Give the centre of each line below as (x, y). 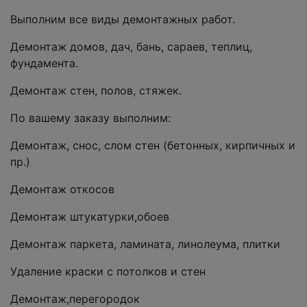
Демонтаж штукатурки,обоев (90, 217)
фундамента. (44, 63)
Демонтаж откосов (62, 189)
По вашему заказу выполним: (90, 118)
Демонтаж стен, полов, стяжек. (96, 91)
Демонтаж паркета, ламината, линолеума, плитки (145, 244)
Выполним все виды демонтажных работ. (123, 20)
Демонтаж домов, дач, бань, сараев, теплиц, (131, 47)
